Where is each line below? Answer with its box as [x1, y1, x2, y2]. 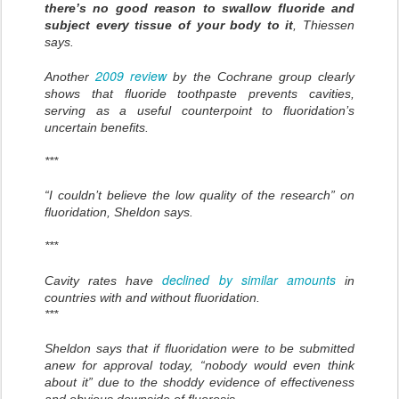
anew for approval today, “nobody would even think [45, 358, 354, 373]
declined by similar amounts [162, 271, 336, 289]
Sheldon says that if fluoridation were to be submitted [45, 341, 354, 356]
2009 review [95, 67, 167, 85]
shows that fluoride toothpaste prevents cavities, [45, 86, 354, 102]
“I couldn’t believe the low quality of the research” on [45, 188, 354, 203]
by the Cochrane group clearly [167, 69, 355, 85]
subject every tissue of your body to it [45, 18, 294, 33]
